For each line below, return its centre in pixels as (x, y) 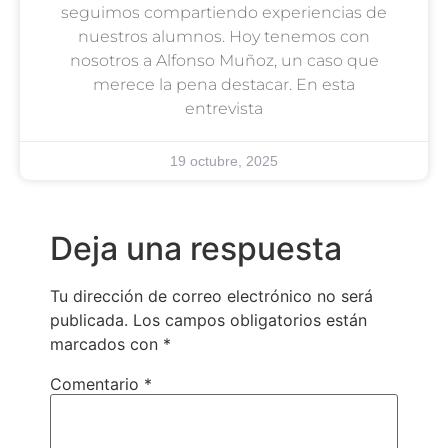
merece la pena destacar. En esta (224, 84)
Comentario (97, 383)
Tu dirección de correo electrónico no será (211, 295)
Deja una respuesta (196, 248)
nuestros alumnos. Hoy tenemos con (224, 36)
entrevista (224, 108)
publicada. (89, 319)
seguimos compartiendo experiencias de (224, 12)
